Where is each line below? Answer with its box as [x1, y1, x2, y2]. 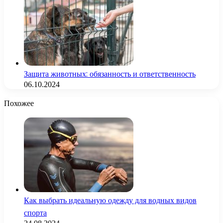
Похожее [4, 98, 34, 110]
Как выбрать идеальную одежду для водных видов [24, 195, 197, 207]
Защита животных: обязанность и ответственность [24, 68, 196, 80]
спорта [24, 207, 47, 219]
